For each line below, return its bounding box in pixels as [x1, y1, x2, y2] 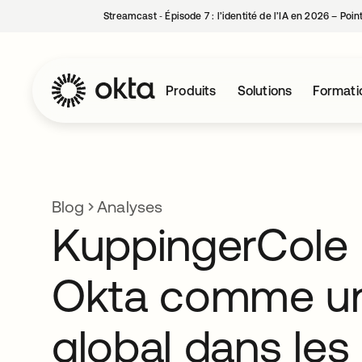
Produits [166, 83, 217, 98]
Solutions [237, 83, 293, 98]
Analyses [97, 197, 162, 216]
